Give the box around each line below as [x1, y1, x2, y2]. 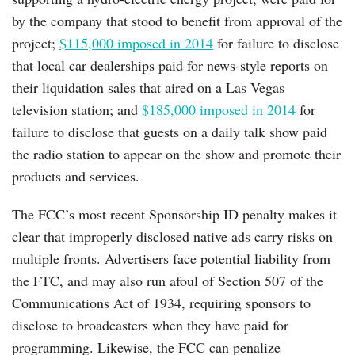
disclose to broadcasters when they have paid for [12, 315, 288, 334]
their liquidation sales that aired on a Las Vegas [12, 77, 284, 97]
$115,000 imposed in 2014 [59, 32, 213, 52]
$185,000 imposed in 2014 [142, 99, 296, 119]
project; [12, 32, 59, 52]
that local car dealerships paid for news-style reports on [12, 55, 328, 74]
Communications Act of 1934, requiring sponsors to [12, 292, 311, 312]
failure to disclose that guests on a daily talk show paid [12, 121, 327, 141]
